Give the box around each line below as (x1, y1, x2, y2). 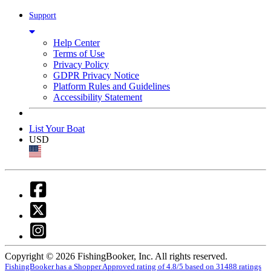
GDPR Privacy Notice (53, 70, 139, 80)
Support (29, 10, 56, 20)
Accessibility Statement (53, 91, 142, 102)
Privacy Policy (53, 59, 109, 70)
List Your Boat (29, 123, 85, 134)
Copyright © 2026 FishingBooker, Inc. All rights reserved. (5, 250, 227, 261)
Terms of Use (53, 48, 105, 59)
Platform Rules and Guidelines (53, 80, 170, 91)
